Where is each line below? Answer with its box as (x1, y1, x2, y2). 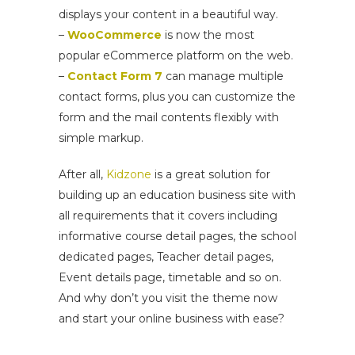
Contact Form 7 (67, 68, 162, 83)
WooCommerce (67, 27, 162, 42)
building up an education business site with (59, 187, 296, 202)
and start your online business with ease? (59, 311, 284, 326)
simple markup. (59, 130, 143, 145)
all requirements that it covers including (59, 208, 277, 223)
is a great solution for (151, 166, 270, 181)
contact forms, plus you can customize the (59, 89, 296, 104)
